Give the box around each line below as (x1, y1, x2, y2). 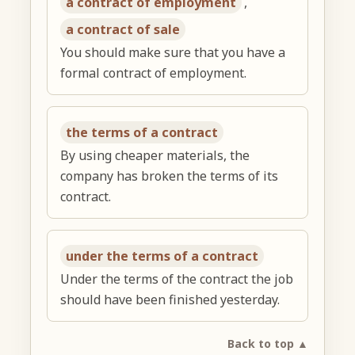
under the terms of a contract (66, 246, 259, 265)
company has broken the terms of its (60, 166, 279, 185)
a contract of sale (66, 20, 181, 38)
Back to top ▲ (227, 335, 308, 351)
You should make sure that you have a (60, 43, 286, 61)
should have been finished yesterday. (60, 290, 281, 308)
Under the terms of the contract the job (60, 269, 294, 288)
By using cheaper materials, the (60, 146, 250, 164)
